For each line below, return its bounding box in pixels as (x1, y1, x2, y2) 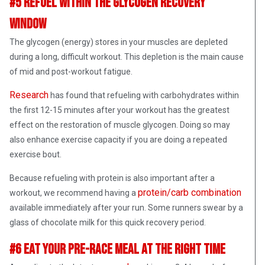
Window (9, 15, 49, 33)
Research (9, 89, 49, 101)
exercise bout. (9, 149, 63, 159)
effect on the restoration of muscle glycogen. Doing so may (9, 119, 230, 130)
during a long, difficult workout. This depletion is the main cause (9, 51, 244, 62)
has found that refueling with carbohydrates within (49, 90, 239, 100)
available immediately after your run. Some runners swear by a (9, 202, 243, 212)
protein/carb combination (138, 186, 241, 198)
